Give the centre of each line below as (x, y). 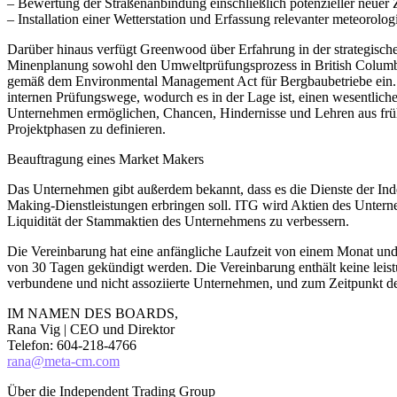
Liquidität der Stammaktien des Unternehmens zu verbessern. (178, 221)
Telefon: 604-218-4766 (72, 345)
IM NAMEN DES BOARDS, (93, 313)
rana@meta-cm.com (63, 361)
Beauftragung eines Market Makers (105, 159)
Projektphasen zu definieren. (86, 128)
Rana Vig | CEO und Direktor (91, 329)
